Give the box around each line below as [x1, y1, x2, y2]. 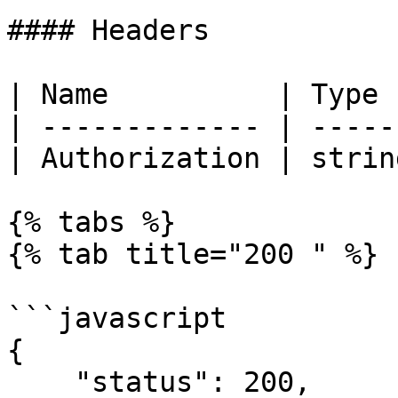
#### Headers [7, 14, 210, 46]
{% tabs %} [7, 206, 176, 238]
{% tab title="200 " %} [7, 238, 378, 270]
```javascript [7, 302, 227, 334]
